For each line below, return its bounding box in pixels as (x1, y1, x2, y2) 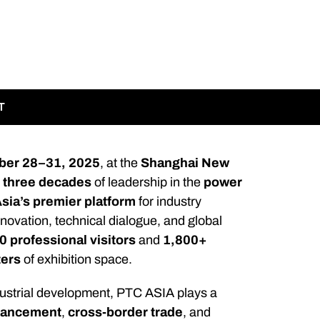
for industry (136, 194, 202, 209)
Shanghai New (141, 156, 230, 171)
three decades (3, 175, 92, 190)
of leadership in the (91, 175, 204, 190)
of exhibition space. (21, 252, 133, 267)
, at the (100, 156, 141, 171)
